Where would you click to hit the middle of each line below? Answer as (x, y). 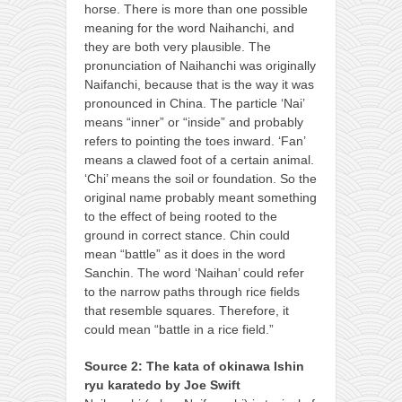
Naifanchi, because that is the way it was (199, 84)
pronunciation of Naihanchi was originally (200, 65)
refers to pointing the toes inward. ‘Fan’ (195, 140)
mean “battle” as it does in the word (185, 253)
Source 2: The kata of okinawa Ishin (194, 366)
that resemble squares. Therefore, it (187, 310)
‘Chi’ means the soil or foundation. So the (201, 178)
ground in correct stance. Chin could (187, 235)
